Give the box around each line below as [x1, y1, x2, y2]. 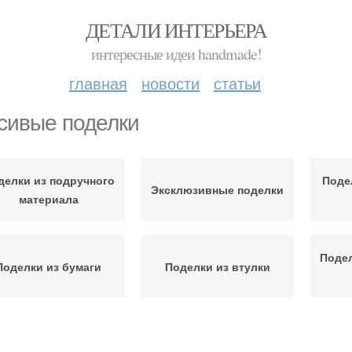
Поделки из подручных [152, 326, 282, 342]
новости [141, 71, 200, 94]
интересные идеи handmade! [90, 43, 262, 64]
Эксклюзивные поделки [151, 181, 284, 197]
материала [18, 191, 79, 207]
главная [69, 71, 127, 94]
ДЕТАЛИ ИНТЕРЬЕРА [85, 16, 267, 43]
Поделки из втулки [164, 258, 270, 274]
